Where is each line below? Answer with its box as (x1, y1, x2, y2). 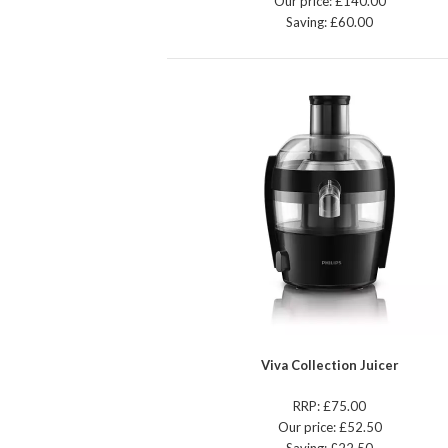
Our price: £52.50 (277, 419, 382, 436)
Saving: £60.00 (286, 14, 374, 31)
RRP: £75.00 (293, 398, 367, 415)
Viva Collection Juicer (260, 357, 399, 374)
